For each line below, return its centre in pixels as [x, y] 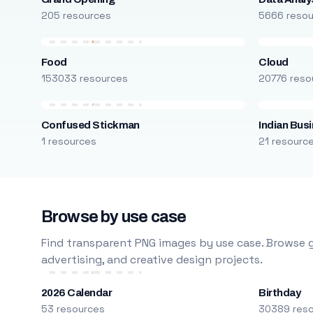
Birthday [280, 293]
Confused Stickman [90, 125]
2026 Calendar [77, 293]
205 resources [76, 15]
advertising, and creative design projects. [152, 260]
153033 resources [84, 78]
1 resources [68, 141]
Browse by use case [114, 217]
